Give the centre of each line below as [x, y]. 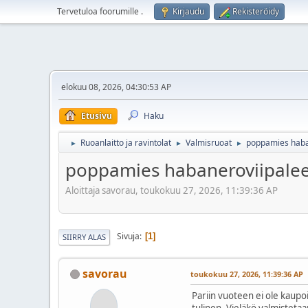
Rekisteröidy [256, 11]
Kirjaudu [188, 11]
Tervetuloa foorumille [99, 11]
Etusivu [97, 116]
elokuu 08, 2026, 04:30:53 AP [116, 87]
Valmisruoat [209, 143]
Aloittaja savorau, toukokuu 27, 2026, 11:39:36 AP [172, 190]
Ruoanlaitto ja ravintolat [126, 143]
